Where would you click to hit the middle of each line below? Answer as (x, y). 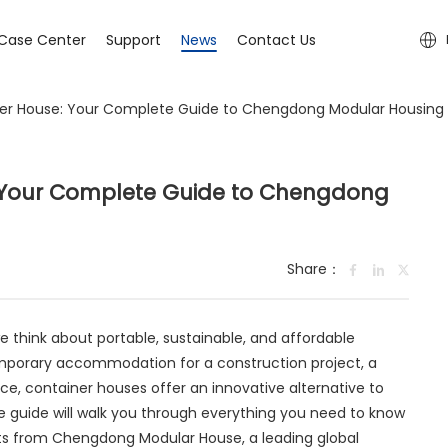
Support (134, 40)
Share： (313, 269)
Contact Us (277, 40)
